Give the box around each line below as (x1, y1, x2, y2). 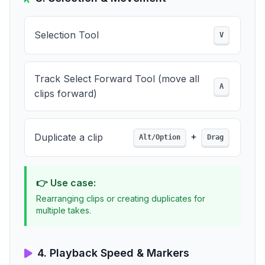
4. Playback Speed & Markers (37, 247, 189, 259)
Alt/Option (139, 133, 180, 141)
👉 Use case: (36, 177, 96, 189)
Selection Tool (34, 29, 99, 41)
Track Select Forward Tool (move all (34, 73, 199, 85)
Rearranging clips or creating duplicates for (36, 193, 205, 203)
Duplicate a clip (34, 131, 103, 143)
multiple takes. (36, 205, 91, 215)
